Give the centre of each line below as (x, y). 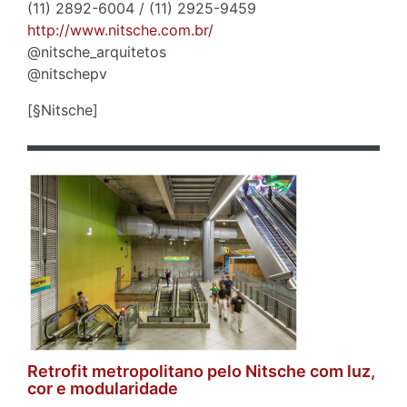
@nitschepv (67, 73)
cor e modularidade (103, 388)
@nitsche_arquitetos (97, 51)
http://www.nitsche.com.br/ (120, 30)
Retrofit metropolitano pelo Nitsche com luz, (201, 371)
